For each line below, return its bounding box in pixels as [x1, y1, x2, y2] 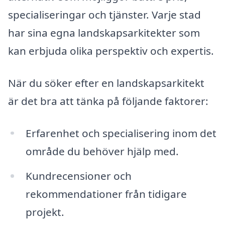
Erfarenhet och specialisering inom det [25, 126, 216, 140]
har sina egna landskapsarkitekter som [8, 26, 200, 40]
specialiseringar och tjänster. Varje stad [8, 8, 201, 22]
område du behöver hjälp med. [25, 144, 179, 158]
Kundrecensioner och [25, 169, 132, 183]
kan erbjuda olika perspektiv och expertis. [8, 44, 214, 58]
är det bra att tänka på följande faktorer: [8, 93, 208, 108]
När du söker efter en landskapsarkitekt [8, 75, 204, 90]
